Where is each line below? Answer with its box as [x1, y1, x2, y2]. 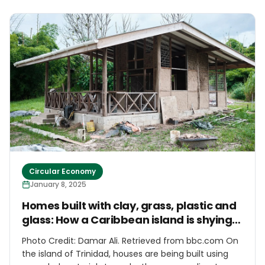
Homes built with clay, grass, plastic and [22, 198, 237, 214]
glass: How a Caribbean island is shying [22, 212, 232, 228]
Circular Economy [29, 166, 96, 177]
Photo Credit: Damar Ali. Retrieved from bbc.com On [22, 235, 226, 247]
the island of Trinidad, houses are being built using [22, 248, 228, 260]
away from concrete [22, 227, 132, 242]
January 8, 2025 [30, 179, 86, 190]
